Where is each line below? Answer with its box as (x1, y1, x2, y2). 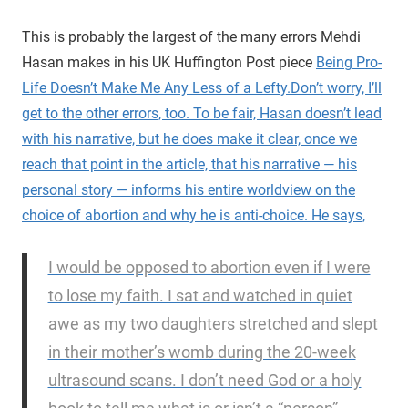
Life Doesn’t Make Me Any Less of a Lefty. (22, 78, 291, 97)
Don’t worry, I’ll (291, 78, 382, 97)
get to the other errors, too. (22, 104, 189, 122)
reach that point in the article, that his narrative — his (22, 155, 357, 173)
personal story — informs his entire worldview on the (22, 180, 355, 199)
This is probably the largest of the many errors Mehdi (22, 27, 361, 46)
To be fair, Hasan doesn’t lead (189, 104, 382, 122)
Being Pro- (316, 53, 382, 71)
